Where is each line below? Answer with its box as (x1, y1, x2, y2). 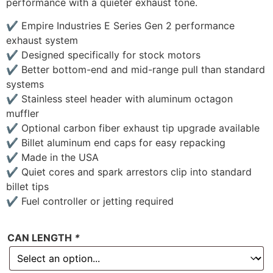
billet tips (6, 180, 49, 193)
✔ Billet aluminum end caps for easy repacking (6, 136, 225, 149)
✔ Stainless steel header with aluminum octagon (6, 93, 233, 105)
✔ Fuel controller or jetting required (6, 195, 174, 208)
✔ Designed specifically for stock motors (6, 49, 200, 62)
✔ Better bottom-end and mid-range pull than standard (6, 63, 265, 76)
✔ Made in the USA (6, 151, 99, 164)
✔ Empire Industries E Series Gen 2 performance (6, 19, 235, 32)
